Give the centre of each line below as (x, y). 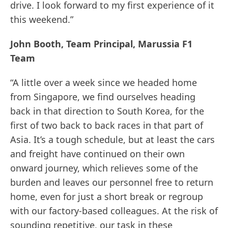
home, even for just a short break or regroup (107, 197)
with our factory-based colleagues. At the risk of (114, 211)
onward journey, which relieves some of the (104, 168)
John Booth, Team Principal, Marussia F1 (101, 44)
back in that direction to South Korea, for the (107, 111)
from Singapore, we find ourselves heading (103, 97)
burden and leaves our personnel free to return (112, 182)
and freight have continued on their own (97, 154)
